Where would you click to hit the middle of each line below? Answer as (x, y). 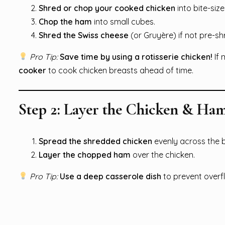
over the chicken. (163, 154)
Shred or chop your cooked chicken (107, 8)
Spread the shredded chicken (95, 141)
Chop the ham (65, 21)
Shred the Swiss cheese (84, 35)
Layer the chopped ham (85, 154)
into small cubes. (124, 21)
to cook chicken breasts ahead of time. (120, 70)
